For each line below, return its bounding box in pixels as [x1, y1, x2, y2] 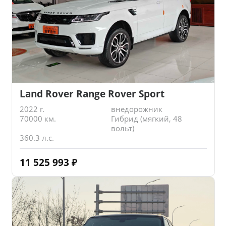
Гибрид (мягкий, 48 [110, 114, 182, 124]
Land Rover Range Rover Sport [19, 87, 164, 100]
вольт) [110, 123, 134, 134]
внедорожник [110, 104, 162, 115]
